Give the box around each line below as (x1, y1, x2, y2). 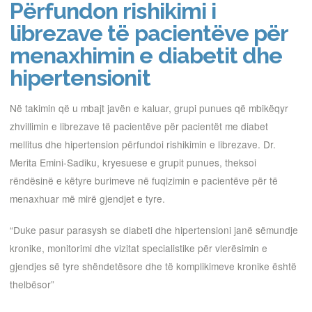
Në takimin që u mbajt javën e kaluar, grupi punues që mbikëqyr (10, 100, 288, 115)
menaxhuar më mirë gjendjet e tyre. (10, 191, 165, 205)
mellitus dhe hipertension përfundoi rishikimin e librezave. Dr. (10, 136, 276, 151)
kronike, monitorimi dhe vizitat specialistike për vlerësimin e (10, 241, 267, 256)
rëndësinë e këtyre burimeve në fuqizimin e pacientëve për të (10, 173, 278, 187)
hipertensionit (10, 64, 150, 91)
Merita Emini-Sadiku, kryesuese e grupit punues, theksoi (10, 155, 256, 169)
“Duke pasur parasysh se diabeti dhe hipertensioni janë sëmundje (10, 223, 298, 237)
